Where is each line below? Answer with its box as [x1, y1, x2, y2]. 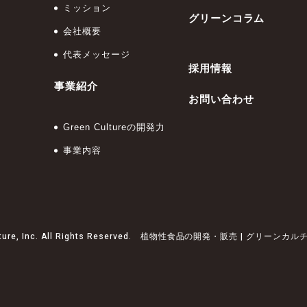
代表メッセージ [63, 49, 131, 60]
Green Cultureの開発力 [63, 122, 165, 132]
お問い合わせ [188, 93, 254, 105]
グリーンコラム [188, 12, 265, 24]
